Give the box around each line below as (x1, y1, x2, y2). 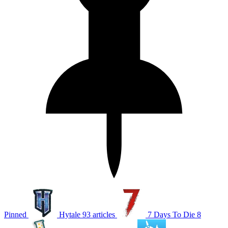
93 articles (82, 210, 117, 219)
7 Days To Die (148, 210, 195, 219)
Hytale (59, 210, 80, 219)
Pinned (4, 210, 26, 219)
